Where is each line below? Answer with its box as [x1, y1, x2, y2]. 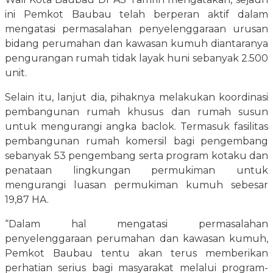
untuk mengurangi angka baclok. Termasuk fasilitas [5, 121, 268, 133]
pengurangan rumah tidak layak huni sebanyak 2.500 [5, 52, 268, 65]
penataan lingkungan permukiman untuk [5, 165, 268, 177]
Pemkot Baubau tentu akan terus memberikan [5, 247, 268, 260]
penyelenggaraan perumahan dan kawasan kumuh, [5, 233, 268, 245]
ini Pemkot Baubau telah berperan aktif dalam [5, 9, 268, 21]
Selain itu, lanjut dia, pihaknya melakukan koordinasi [5, 91, 268, 104]
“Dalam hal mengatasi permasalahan [5, 218, 268, 230]
